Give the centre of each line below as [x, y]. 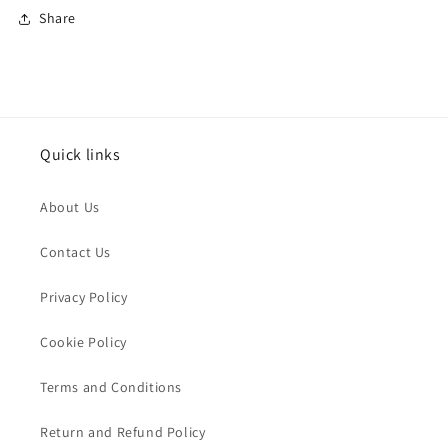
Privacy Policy [84, 296]
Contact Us [75, 251]
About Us [70, 206]
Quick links [80, 154]
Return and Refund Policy [123, 431]
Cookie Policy [83, 341]
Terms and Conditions [111, 386]
